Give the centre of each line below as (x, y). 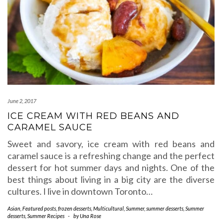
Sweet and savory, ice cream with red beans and (111, 144)
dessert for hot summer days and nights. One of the (111, 167)
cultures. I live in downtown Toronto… (80, 191)
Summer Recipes (46, 216)
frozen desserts (75, 208)
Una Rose (90, 216)
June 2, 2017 (22, 101)
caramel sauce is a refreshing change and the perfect (111, 156)
